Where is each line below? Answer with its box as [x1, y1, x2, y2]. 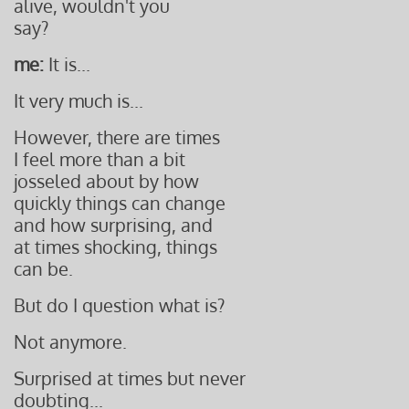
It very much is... [14, 89, 143, 112]
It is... [48, 52, 90, 76]
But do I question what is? [14, 293, 225, 317]
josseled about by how [14, 169, 199, 193]
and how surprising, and [14, 213, 213, 236]
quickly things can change [14, 191, 225, 215]
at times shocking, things [14, 235, 217, 258]
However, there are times [14, 125, 220, 149]
